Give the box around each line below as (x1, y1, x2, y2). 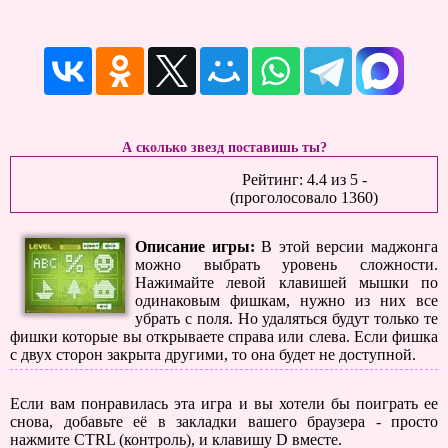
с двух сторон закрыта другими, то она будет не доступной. (10, 346, 416, 363)
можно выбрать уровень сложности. (135, 256, 438, 273)
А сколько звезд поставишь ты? (121, 139, 327, 155)
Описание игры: (135, 238, 255, 255)
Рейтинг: (241, 171, 307, 188)
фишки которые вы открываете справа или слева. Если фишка (10, 328, 438, 345)
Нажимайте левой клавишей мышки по (135, 274, 438, 291)
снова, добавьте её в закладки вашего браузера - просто (10, 413, 438, 430)
